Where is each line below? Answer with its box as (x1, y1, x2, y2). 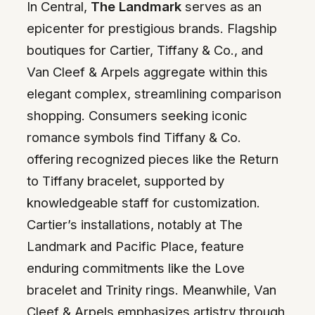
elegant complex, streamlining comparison (27, 86, 281, 102)
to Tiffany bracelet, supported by (27, 173, 224, 189)
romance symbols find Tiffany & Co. (27, 129, 241, 146)
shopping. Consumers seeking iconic (27, 108, 247, 124)
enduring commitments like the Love (27, 260, 245, 276)
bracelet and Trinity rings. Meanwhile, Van (27, 282, 276, 298)
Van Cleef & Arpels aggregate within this (27, 64, 268, 80)
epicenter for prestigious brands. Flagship (27, 20, 277, 37)
